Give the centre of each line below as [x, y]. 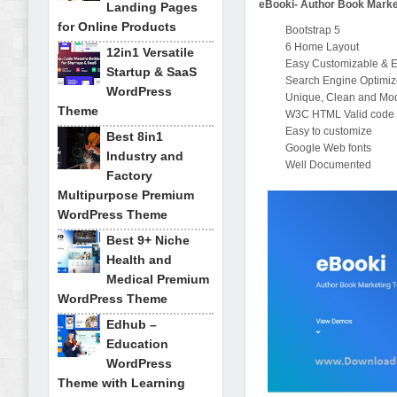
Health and [139, 260]
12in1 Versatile [150, 52]
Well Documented [329, 165]
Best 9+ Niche [148, 240]
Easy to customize [329, 132]
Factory [129, 175]
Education [137, 344]
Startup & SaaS [152, 72]
